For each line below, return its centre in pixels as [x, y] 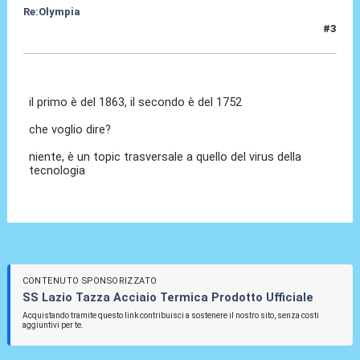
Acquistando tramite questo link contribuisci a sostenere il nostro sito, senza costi [170, 315]
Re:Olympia [51, 11]
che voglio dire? [70, 130]
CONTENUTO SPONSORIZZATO [90, 281]
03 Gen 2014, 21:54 [72, 35]
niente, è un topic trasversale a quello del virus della [166, 157]
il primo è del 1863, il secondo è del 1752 [136, 102]
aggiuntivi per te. [53, 325]
